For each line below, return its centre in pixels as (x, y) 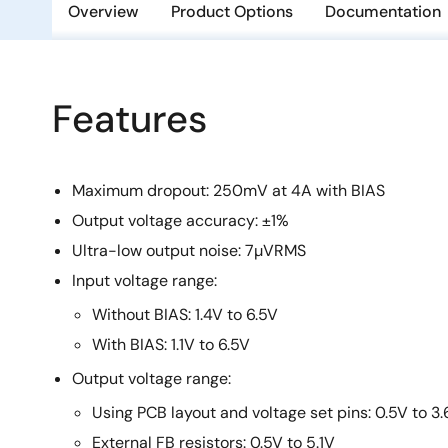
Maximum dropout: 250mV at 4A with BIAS (228, 190)
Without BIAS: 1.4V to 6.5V (185, 314)
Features (129, 119)
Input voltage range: (144, 280)
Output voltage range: (151, 378)
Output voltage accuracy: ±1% (180, 220)
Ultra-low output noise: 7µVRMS (189, 250)
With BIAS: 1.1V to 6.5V (171, 344)
